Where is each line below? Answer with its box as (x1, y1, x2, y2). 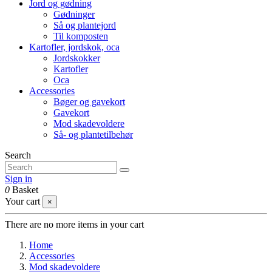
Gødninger (53, 9, 95, 19)
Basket (12, 185, 38, 195)
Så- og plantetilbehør (53, 129, 133, 140)
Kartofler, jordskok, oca (29, 42, 120, 52)
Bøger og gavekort (53, 97, 125, 107)
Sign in (5, 174, 32, 184)
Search (5, 150, 31, 160)
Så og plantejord (53, 20, 116, 30)
